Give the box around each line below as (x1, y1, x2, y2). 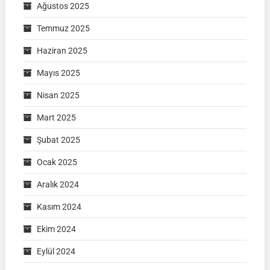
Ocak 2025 (36, 157, 77, 167)
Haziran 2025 (36, 45, 87, 55)
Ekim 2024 (36, 224, 76, 234)
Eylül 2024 (36, 246, 75, 256)
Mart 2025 (36, 112, 76, 122)
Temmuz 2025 (36, 23, 90, 33)
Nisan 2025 (36, 90, 80, 100)
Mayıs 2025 (36, 67, 80, 78)
